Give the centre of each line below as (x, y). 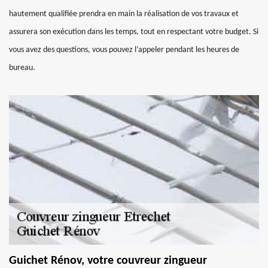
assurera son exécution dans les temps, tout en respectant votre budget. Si (134, 32)
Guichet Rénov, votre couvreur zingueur (108, 261)
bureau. (22, 68)
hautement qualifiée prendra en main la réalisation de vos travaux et (124, 14)
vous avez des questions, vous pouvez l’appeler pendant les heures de (124, 50)
